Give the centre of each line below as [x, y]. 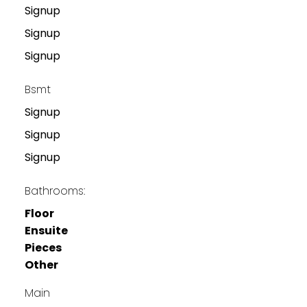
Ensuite [46, 230]
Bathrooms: [54, 191]
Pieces [43, 247]
